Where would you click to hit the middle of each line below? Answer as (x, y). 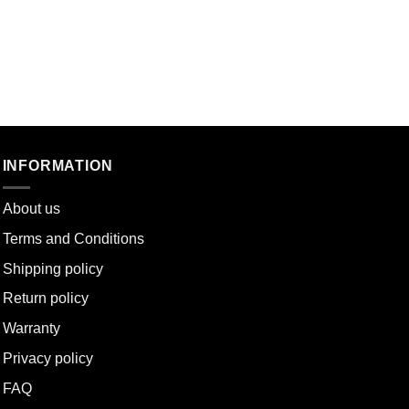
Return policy (45, 299)
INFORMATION (58, 165)
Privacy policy (47, 359)
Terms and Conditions (73, 238)
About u (27, 209)
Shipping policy (52, 268)
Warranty (31, 329)
